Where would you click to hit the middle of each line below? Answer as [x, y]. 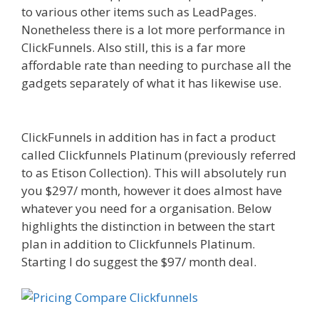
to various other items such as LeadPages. [139, 12]
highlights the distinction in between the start [148, 226]
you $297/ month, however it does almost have [152, 190]
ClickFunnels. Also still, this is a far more [134, 48]
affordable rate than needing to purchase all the [156, 66]
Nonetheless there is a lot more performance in [153, 30]
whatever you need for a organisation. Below [146, 208]
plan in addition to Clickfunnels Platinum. [138, 244]
